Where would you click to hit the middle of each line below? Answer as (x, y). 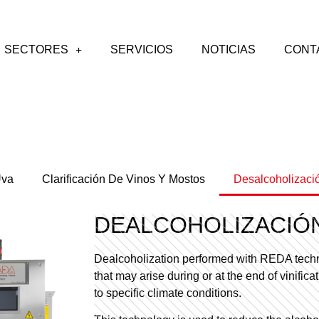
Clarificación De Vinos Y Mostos (123, 179)
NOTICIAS (228, 49)
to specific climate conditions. (168, 293)
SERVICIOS (141, 49)
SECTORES (36, 49)
